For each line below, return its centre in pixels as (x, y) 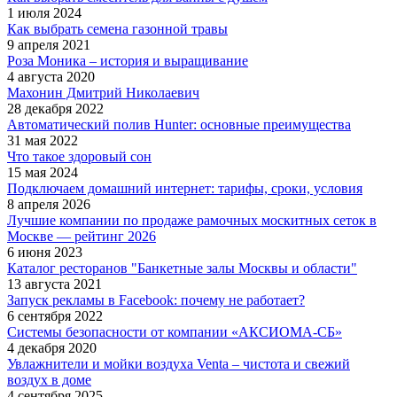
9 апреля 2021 (49, 44)
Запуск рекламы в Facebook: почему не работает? (156, 300)
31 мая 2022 (43, 140)
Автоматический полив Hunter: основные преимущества (179, 124)
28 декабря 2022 (55, 108)
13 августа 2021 (54, 284)
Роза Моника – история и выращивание (128, 60)
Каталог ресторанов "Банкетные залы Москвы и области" (182, 268)
